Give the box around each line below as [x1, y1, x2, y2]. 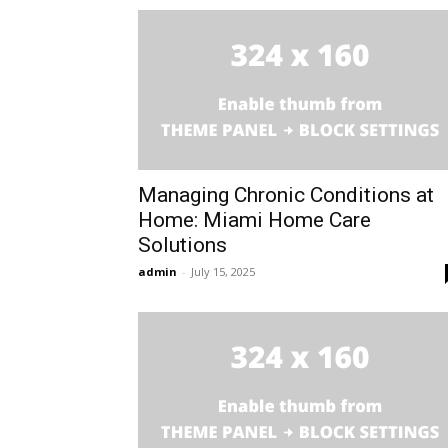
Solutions [138, 233, 227, 258]
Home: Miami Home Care [138, 208, 371, 233]
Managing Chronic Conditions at [138, 183, 434, 208]
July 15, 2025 [191, 264, 255, 280]
